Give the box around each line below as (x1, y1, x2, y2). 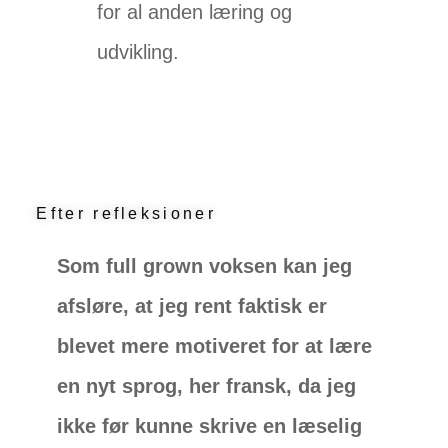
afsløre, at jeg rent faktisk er (57, 295, 328, 318)
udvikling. (97, 41, 180, 64)
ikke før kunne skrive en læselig (57, 415, 363, 438)
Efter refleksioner (36, 205, 216, 223)
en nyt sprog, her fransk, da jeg (57, 375, 357, 398)
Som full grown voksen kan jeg (57, 255, 353, 278)
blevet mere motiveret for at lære (57, 335, 373, 358)
